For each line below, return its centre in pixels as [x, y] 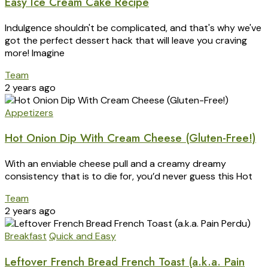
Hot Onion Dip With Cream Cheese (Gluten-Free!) [130, 138]
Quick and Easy [83, 236]
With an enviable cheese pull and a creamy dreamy [115, 164]
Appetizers [29, 112]
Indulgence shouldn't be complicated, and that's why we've [133, 28]
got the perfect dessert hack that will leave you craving [126, 40]
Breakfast [26, 236]
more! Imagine [35, 53]
